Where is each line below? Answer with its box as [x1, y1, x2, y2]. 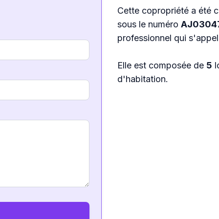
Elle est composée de [117, 60, 206, 70]
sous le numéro [117, 19, 181, 29]
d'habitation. [117, 74, 168, 84]
